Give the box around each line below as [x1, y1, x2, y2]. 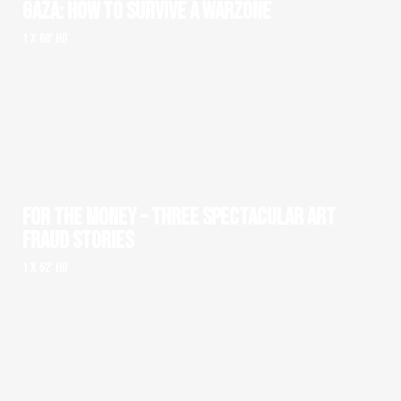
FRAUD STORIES [22, 226, 133, 255]
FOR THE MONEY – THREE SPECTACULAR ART [22, 203, 336, 232]
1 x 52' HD [22, 259, 68, 277]
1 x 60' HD [22, 30, 68, 47]
